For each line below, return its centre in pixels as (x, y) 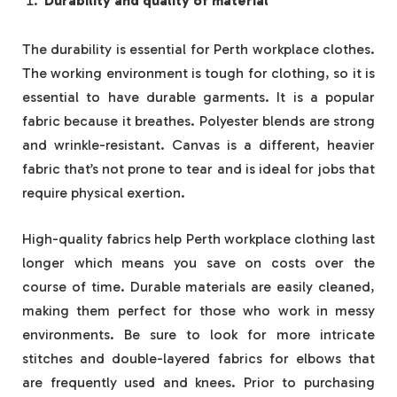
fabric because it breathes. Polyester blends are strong (198, 121)
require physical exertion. (104, 193)
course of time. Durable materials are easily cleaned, (198, 286)
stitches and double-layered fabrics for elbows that (198, 358)
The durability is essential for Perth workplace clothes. (198, 50)
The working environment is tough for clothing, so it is (198, 74)
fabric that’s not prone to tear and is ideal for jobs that (198, 169)
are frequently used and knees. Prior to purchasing (198, 382)
